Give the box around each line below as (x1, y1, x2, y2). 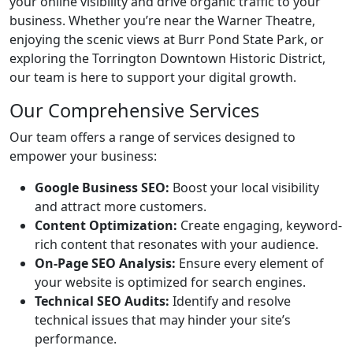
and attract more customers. (35, 198, 206, 215)
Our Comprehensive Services (9, 98, 259, 123)
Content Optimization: (35, 217, 177, 234)
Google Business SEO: (35, 179, 169, 196)
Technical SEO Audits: (35, 292, 169, 310)
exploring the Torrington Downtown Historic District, (9, 50, 325, 67)
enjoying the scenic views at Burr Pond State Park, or (9, 31, 324, 48)
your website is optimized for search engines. (35, 273, 306, 291)
